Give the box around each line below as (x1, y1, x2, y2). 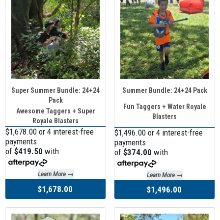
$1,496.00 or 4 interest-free (114, 127, 203, 137)
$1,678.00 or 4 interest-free (5, 126, 94, 137)
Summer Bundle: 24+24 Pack (122, 86, 207, 94)
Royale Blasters (32, 116, 79, 125)
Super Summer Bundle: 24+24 (11, 86, 100, 94)
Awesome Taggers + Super (16, 107, 95, 115)
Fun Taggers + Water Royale (123, 102, 206, 110)
